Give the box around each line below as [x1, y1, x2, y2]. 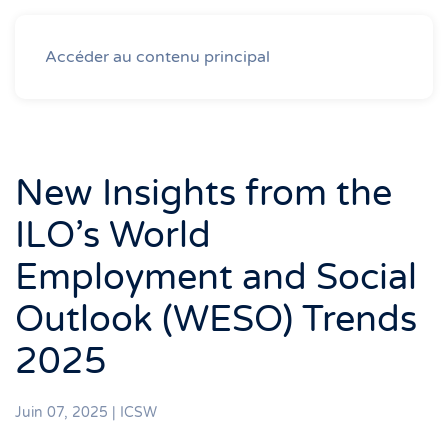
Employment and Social [15, 256, 417, 299]
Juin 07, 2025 [15, 404, 108, 421]
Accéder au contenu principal [45, 47, 270, 67]
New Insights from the [15, 172, 392, 215]
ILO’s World [15, 214, 211, 257]
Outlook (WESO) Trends [15, 298, 417, 341]
